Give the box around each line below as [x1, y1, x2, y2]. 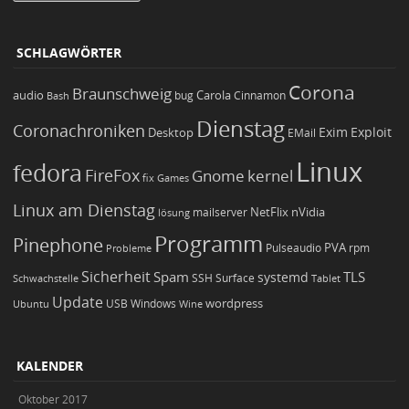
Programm [154, 229, 263, 259]
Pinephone [13, 233, 103, 258]
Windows [131, 297, 176, 311]
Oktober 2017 [18, 391, 88, 406]
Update [52, 292, 103, 313]
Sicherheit [81, 267, 151, 288]
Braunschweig [72, 83, 172, 105]
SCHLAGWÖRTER [16, 43, 121, 61]
